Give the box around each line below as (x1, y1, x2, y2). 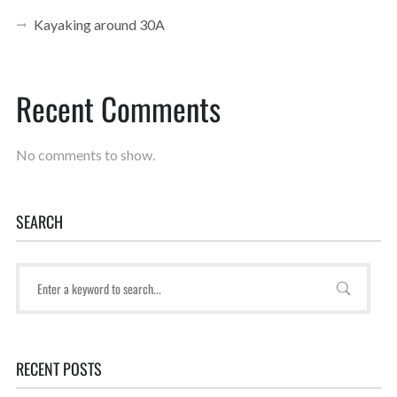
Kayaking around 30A (33, 16, 165, 33)
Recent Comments (15, 85, 221, 131)
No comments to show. (15, 146, 155, 163)
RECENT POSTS (15, 357, 102, 380)
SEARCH (15, 210, 63, 233)
